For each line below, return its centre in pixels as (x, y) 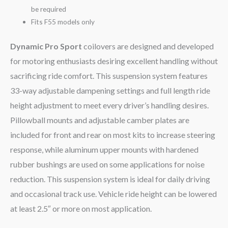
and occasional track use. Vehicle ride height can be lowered (113, 193)
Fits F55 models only (63, 22)
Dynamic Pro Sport (46, 46)
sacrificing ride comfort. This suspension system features (109, 75)
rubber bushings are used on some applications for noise (107, 164)
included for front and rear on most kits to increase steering (113, 134)
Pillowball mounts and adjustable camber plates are (100, 120)
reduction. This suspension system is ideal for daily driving (110, 179)
